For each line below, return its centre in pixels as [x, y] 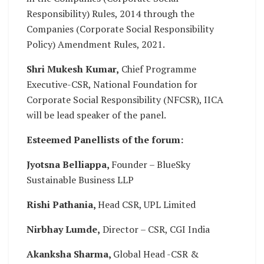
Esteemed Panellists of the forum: [105, 140]
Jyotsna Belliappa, [69, 165]
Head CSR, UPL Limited [147, 205]
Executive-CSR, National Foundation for [112, 85]
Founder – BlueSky [151, 165]
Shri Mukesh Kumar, [73, 69]
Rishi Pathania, [62, 205]
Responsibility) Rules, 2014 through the [110, 14]
